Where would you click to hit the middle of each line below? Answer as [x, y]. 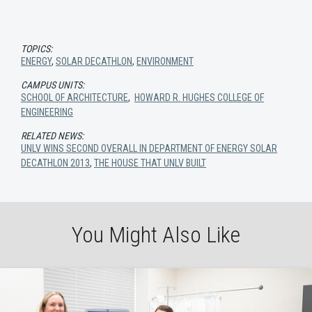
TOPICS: [37, 49]
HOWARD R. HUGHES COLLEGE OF [199, 98]
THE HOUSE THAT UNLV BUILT [150, 163]
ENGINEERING [47, 112]
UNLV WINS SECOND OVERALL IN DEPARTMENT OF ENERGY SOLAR [149, 149]
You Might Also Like [156, 235]
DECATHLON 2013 [55, 163]
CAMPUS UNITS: [53, 85]
